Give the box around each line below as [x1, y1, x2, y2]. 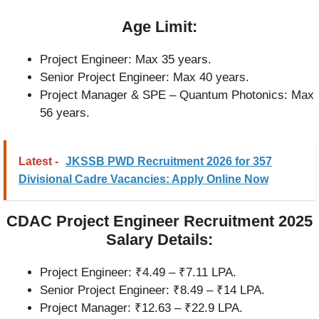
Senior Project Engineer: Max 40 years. [40, 70, 249, 85]
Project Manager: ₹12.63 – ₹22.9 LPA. [40, 300, 243, 315]
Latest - [19, 155, 58, 167]
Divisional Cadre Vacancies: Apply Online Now [19, 172, 268, 185]
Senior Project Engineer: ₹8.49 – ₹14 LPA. [40, 283, 265, 297]
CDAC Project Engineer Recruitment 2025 [6, 211, 313, 230]
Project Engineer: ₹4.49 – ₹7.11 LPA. [40, 265, 236, 279]
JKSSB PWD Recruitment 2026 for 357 [66, 155, 272, 167]
